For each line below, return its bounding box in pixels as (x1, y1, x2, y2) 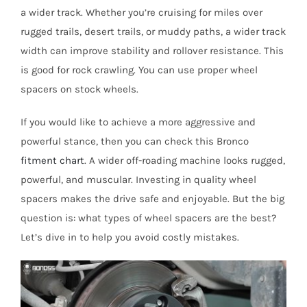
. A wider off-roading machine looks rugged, (84, 154, 285, 167)
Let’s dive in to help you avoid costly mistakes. (20, 231, 239, 244)
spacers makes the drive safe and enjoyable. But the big (20, 193, 284, 206)
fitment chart (20, 154, 84, 167)
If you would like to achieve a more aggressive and (20, 116, 256, 129)
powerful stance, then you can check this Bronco (20, 135, 249, 148)
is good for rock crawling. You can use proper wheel (20, 64, 258, 77)
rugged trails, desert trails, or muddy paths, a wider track (20, 25, 286, 38)
